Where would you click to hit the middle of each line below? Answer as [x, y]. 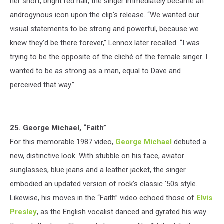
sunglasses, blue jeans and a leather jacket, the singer [98, 170]
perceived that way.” [42, 85]
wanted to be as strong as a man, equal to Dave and [95, 71]
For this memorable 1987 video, [63, 142]
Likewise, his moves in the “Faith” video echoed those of [103, 198]
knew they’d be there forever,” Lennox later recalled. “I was [105, 43]
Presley [23, 212]
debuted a [189, 142]
